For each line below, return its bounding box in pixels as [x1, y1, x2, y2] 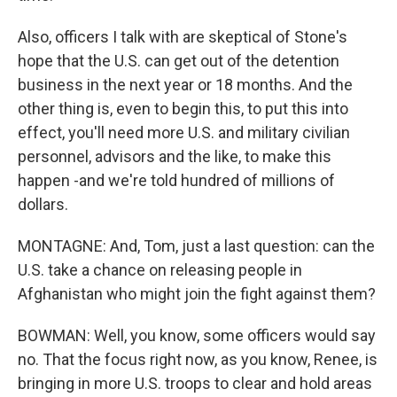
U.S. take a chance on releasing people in [18, 261, 302, 279]
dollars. [18, 195, 68, 214]
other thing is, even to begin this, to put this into [18, 99, 348, 118]
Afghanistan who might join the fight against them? [18, 284, 376, 303]
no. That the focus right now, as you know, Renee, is [18, 350, 378, 369]
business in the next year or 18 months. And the [18, 75, 353, 94]
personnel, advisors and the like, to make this [18, 147, 331, 166]
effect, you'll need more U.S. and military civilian [18, 123, 350, 142]
